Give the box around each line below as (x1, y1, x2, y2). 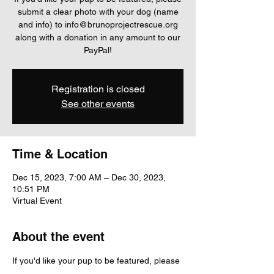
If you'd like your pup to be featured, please (12, 256, 182, 265)
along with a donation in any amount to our (15, 32, 180, 42)
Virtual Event (12, 196, 62, 206)
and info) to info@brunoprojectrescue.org (18, 20, 178, 29)
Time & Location (12, 147, 108, 161)
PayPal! (84, 45, 112, 55)
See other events (61, 98, 135, 109)
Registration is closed (51, 83, 145, 95)
